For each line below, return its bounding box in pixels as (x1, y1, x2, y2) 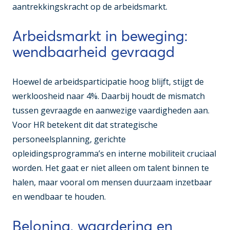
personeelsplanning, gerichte (12, 133, 126, 145)
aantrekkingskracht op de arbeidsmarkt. (12, 1, 167, 13)
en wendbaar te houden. (12, 191, 106, 203)
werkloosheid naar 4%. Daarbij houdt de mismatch (12, 90, 205, 102)
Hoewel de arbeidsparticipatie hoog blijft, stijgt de (12, 76, 204, 88)
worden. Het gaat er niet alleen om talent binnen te (12, 162, 209, 174)
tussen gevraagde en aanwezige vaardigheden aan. (12, 105, 209, 117)
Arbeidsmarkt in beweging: (12, 27, 188, 45)
